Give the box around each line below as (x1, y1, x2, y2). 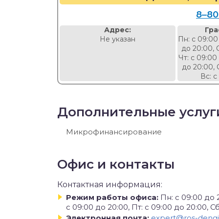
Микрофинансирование (66, 127, 162, 136)
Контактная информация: (57, 180, 162, 189)
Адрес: (104, 25, 131, 34)
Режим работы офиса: (66, 193, 158, 202)
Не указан (100, 35, 136, 44)
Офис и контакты (57, 156, 175, 172)
